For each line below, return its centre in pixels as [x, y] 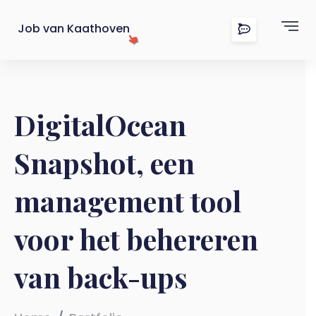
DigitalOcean [100, 124]
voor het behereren [136, 239]
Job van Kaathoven [74, 29]
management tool [128, 201]
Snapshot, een [104, 163]
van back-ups [101, 277]
